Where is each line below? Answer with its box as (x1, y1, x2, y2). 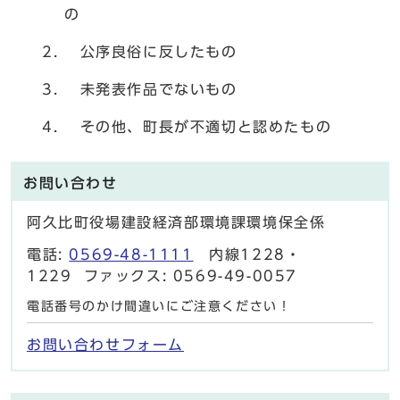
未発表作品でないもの (64, 81, 237, 96)
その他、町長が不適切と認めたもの (64, 119, 332, 134)
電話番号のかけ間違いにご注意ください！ (27, 299, 292, 312)
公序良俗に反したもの (64, 44, 237, 59)
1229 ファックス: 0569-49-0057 (27, 268, 298, 283)
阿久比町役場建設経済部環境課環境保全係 (27, 214, 326, 229)
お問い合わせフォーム (27, 337, 184, 352)
